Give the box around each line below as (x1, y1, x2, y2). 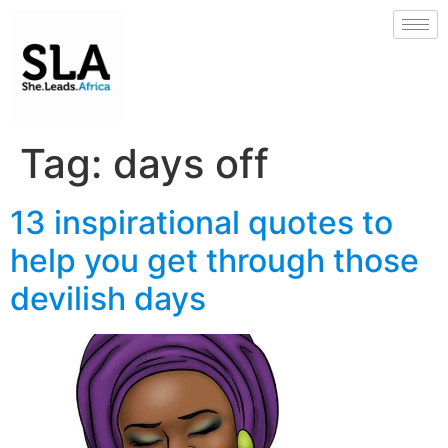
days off (113, 139, 269, 188)
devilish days (10, 279, 206, 318)
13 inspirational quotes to (10, 203, 393, 242)
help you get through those (10, 241, 419, 280)
